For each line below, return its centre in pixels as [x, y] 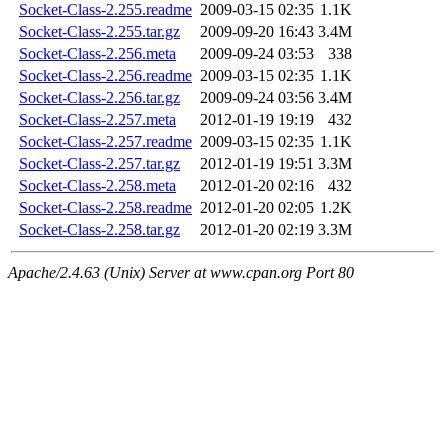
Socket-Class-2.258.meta [97, 186]
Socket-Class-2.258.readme [105, 208]
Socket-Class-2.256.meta [97, 54]
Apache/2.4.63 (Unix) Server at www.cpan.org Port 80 [181, 273]
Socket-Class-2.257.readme [105, 142]
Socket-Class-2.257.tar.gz [99, 164]
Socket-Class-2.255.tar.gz [99, 32]
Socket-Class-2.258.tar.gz [99, 230]
